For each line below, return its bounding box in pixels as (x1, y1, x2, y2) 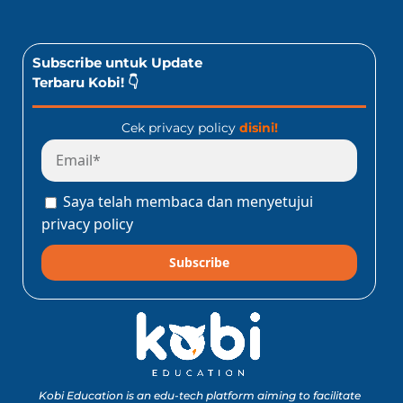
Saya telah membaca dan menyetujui (63, 191, 313, 211)
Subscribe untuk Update (32, 53, 202, 71)
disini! (238, 119, 278, 136)
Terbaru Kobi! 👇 (32, 73, 139, 91)
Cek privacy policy (121, 119, 239, 136)
